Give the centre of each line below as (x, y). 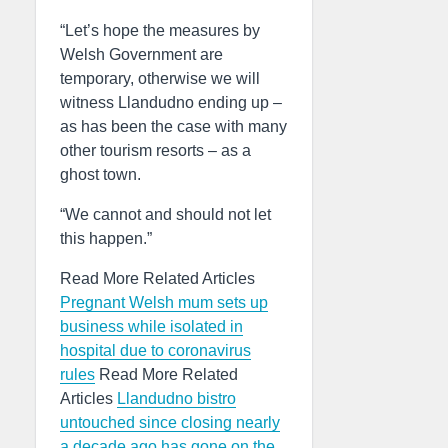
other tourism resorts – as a (155, 150)
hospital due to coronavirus (155, 350)
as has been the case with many (173, 126)
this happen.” (106, 238)
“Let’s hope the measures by (160, 30)
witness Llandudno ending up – (171, 102)
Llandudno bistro (176, 398)
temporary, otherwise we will (160, 78)
